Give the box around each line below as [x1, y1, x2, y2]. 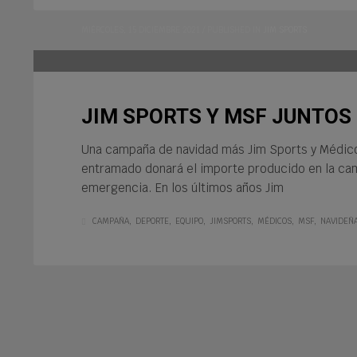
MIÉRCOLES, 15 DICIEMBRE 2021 [81, 25, 200, 36]
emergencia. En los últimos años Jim [81, 180, 284, 196]
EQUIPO [175, 216, 203, 227]
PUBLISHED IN [207, 25, 261, 36]
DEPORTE [135, 216, 169, 227]
